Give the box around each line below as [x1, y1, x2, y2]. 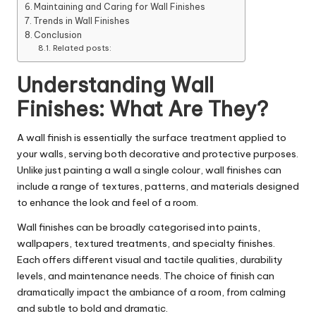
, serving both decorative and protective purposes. [63, 147, 298, 161]
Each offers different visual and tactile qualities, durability [17, 253, 283, 267]
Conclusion [34, 30, 83, 41]
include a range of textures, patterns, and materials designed [17, 180, 299, 193]
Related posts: [52, 43, 111, 54]
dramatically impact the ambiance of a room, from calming [17, 286, 286, 299]
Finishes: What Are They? [17, 96, 268, 123]
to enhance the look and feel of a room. [17, 196, 198, 209]
